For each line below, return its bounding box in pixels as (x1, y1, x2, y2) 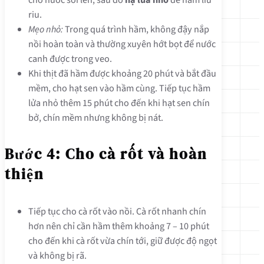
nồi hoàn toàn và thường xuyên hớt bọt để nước (28, 37, 216, 51)
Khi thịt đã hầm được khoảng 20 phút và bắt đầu (28, 67, 216, 81)
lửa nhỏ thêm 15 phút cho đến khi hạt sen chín (28, 96, 210, 110)
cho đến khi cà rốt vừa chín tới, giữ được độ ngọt (28, 233, 217, 247)
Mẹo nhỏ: (28, 22, 63, 37)
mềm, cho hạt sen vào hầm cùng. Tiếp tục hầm (28, 81, 210, 95)
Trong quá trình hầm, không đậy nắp (63, 22, 209, 37)
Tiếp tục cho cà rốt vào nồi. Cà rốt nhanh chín (28, 204, 206, 218)
